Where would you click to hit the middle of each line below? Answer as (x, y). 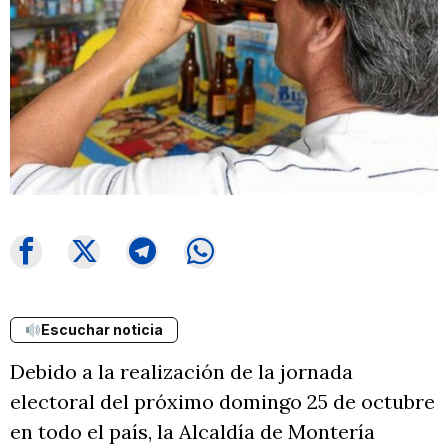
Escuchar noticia (101, 329)
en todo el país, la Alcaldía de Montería (192, 431)
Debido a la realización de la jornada (181, 371)
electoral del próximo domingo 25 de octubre (222, 401)
